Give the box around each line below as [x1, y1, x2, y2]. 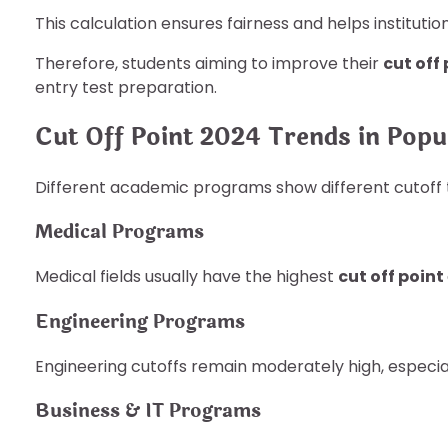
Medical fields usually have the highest [35, 265, 338, 289]
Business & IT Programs [35, 396, 261, 426]
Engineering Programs [35, 306, 245, 336]
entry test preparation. [35, 75, 217, 99]
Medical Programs [35, 217, 204, 247]
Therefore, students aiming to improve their [35, 51, 383, 75]
